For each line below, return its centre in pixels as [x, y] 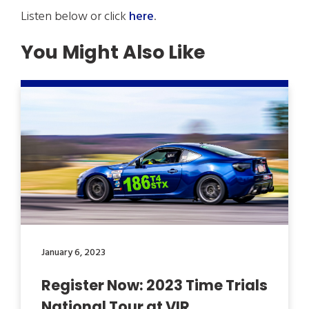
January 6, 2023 [73, 253]
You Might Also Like [113, 52]
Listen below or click [75, 17]
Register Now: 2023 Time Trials [154, 286]
